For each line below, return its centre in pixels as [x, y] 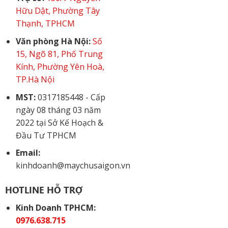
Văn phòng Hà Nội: [53, 41]
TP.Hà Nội [35, 79]
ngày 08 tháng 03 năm [58, 110]
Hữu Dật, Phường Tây [58, 11]
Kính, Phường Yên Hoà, [60, 66]
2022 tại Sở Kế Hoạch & [59, 122]
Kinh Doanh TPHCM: [55, 207]
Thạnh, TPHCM [45, 24]
